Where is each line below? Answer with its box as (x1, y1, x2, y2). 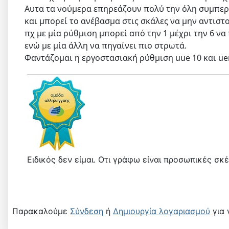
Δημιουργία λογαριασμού (113, 206, 210, 217)
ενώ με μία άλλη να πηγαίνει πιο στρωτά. (25, 40, 187, 52)
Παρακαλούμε (12, 206, 70, 217)
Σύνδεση (70, 206, 103, 217)
